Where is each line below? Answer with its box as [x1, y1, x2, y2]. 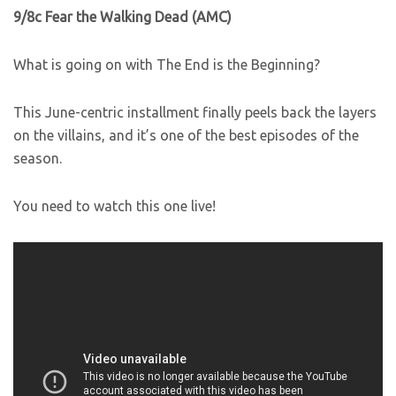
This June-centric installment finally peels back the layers [13, 104, 377, 120]
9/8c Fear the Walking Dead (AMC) [13, 9, 232, 25]
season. [13, 150, 62, 166]
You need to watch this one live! [13, 198, 216, 214]
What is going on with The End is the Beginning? [13, 57, 320, 72]
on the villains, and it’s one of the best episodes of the [13, 127, 359, 143]
